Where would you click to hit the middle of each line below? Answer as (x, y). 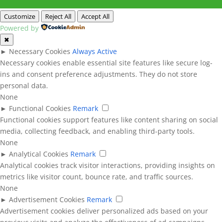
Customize (20, 16)
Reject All (58, 16)
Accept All (95, 16)
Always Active (95, 51)
